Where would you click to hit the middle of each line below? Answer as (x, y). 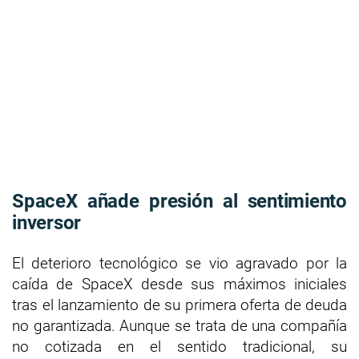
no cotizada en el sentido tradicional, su (179, 346)
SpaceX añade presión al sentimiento (179, 201)
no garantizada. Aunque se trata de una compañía (179, 325)
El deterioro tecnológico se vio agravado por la (179, 263)
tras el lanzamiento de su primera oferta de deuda (179, 305)
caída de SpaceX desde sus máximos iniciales (179, 284)
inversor (47, 222)
